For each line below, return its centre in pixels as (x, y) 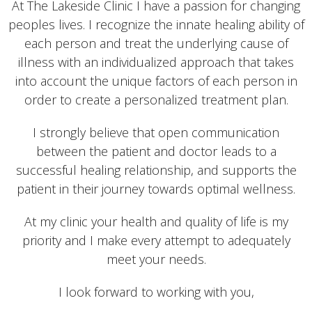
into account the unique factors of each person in (156, 80)
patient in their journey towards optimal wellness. (156, 188)
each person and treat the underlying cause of (156, 43)
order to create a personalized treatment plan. (156, 99)
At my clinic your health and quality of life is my (156, 221)
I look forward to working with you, (156, 291)
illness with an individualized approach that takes (156, 62)
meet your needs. (156, 259)
